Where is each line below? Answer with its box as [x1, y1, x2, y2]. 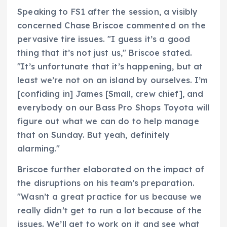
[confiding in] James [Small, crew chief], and [17, 88, 204, 99]
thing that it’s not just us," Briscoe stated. [17, 47, 193, 58]
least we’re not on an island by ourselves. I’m [17, 74, 208, 85]
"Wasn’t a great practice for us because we [17, 191, 202, 202]
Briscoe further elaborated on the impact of [17, 164, 205, 174]
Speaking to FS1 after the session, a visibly [17, 6, 198, 17]
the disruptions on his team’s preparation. [17, 177, 195, 188]
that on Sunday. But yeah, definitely [17, 129, 170, 140]
